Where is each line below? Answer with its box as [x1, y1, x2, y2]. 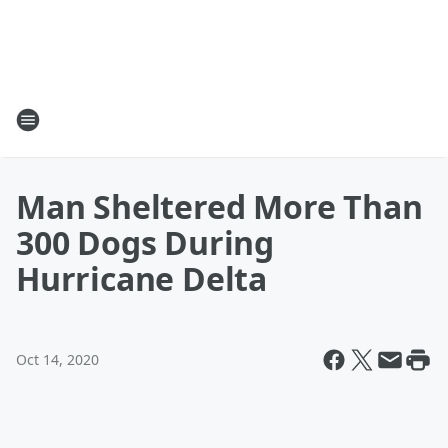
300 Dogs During [16, 221, 275, 264]
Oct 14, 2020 [16, 350, 99, 369]
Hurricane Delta [16, 257, 268, 300]
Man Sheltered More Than [16, 185, 423, 228]
